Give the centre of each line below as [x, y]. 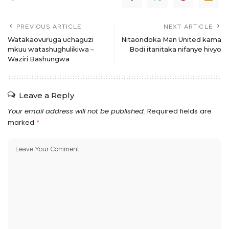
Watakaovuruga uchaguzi [51, 40]
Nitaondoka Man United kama [171, 40]
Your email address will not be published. [76, 111]
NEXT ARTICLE [188, 27]
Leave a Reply [47, 96]
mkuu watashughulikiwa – [51, 50]
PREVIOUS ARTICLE [49, 27]
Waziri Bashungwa [39, 59]
